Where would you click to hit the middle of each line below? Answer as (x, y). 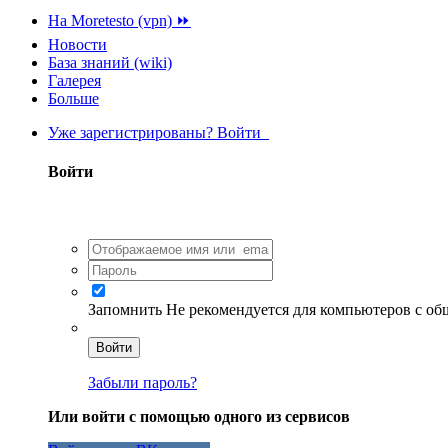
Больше (73, 98)
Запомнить (125, 309)
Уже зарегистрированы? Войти (158, 132)
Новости (77, 44)
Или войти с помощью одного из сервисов (199, 416)
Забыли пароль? (142, 382)
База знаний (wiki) (110, 62)
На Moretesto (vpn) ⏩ (119, 20)
